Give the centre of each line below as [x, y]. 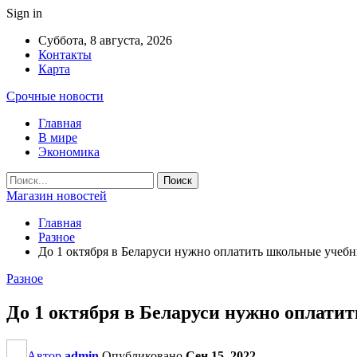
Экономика [69, 152]
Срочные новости [55, 96]
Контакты [65, 55]
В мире [58, 137]
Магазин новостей [57, 196]
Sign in [24, 13]
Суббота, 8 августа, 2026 [105, 40]
